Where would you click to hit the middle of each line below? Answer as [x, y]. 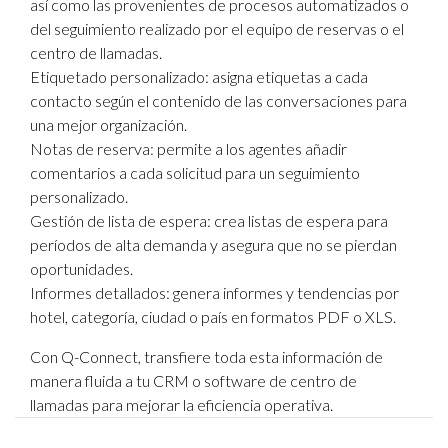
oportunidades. [81, 268]
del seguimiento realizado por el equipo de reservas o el [217, 28]
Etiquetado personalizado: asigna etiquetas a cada [199, 76]
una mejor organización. [108, 124]
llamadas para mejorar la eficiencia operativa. [181, 404]
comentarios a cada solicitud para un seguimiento [195, 172]
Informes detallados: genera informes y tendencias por [214, 292]
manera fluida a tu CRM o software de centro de [193, 380]
